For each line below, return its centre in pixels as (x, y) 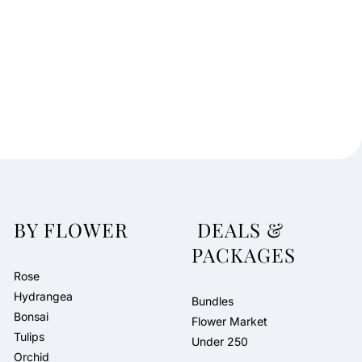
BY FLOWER (74, 229)
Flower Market (230, 321)
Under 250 (220, 341)
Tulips (29, 337)
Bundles (213, 301)
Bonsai (31, 316)
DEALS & (238, 229)
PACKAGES (247, 255)
